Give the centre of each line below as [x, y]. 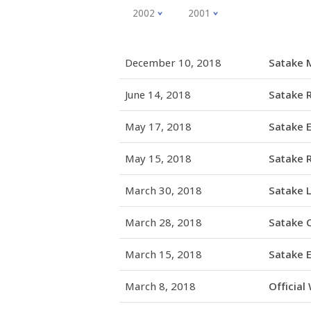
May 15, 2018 [158, 158]
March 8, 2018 [160, 286]
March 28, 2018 [163, 222]
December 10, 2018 [173, 62]
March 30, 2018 [163, 190]
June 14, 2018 [158, 94]
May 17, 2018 [158, 126]
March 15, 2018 [163, 254]
